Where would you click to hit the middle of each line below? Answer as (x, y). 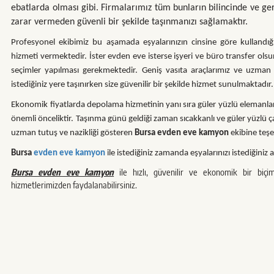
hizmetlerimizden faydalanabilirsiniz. (74, 185)
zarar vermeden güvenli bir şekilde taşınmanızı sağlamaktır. (130, 22)
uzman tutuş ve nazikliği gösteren (73, 133)
